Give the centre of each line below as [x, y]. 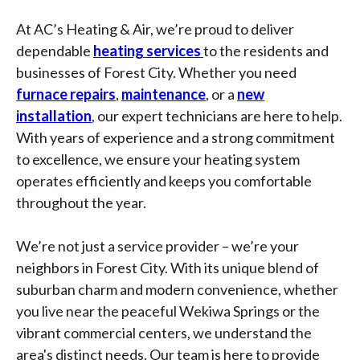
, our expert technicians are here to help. [217, 115]
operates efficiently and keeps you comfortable [164, 180]
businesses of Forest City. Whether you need [156, 72]
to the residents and [266, 50]
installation [54, 115]
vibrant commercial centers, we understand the [164, 332]
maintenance [164, 94]
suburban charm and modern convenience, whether [177, 289]
